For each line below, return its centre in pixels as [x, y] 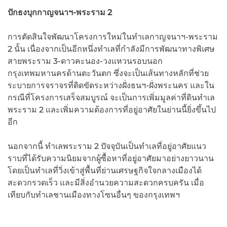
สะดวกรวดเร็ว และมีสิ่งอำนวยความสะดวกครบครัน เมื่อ [106, 183]
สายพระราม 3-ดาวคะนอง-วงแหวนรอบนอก [85, 61]
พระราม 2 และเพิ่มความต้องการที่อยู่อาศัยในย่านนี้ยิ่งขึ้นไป [112, 110]
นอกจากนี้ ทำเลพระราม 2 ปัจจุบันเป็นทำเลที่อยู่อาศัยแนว [107, 146]
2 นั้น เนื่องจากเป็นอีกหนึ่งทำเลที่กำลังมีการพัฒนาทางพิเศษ [111, 49]
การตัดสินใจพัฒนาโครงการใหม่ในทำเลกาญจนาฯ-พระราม [113, 37]
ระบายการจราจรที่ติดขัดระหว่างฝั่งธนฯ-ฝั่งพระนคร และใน [111, 86]
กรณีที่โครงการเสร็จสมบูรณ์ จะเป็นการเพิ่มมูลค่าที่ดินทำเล [111, 98]
